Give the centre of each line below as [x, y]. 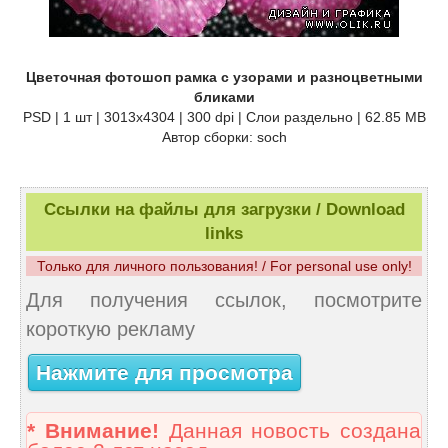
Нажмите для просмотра [164, 372]
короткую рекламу [110, 329]
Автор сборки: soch [224, 137]
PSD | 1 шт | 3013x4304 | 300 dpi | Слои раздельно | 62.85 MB [224, 117]
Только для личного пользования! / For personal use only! [224, 266]
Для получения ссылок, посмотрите [224, 300]
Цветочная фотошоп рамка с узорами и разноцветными [224, 77]
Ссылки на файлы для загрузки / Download [224, 210]
